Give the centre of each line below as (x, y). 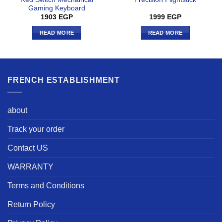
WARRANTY (30, 166)
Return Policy (31, 204)
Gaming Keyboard (57, 8)
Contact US (28, 148)
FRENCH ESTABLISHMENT (64, 80)
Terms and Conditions (46, 185)
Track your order (36, 129)
